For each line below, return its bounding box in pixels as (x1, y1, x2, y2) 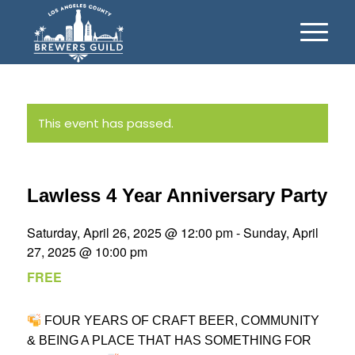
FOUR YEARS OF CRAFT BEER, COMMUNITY (40, 314, 319, 327)
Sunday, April (242, 223, 319, 242)
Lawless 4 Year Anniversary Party (26, 185, 327, 206)
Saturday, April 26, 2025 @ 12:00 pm (26, 223, 233, 242)
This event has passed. (37, 115, 174, 132)
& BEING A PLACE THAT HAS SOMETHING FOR (26, 334, 311, 347)
